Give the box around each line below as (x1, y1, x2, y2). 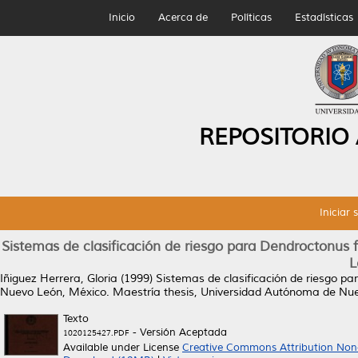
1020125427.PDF (63, 328, 129, 338)
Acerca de (157, 11, 208, 24)
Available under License (63, 341, 182, 354)
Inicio (108, 11, 135, 24)
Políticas (230, 11, 272, 24)
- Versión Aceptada (129, 326, 227, 339)
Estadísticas (294, 11, 353, 24)
